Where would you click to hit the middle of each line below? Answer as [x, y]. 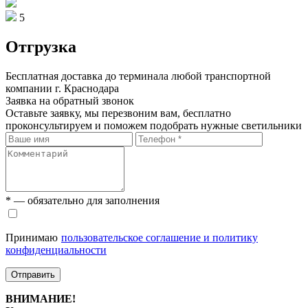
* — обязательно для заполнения [82, 200]
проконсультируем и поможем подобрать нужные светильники [154, 125]
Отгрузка [41, 46]
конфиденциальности [56, 250]
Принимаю [32, 237]
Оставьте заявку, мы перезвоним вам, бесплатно [118, 113]
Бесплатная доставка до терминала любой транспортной [138, 76]
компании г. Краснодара [62, 88]
